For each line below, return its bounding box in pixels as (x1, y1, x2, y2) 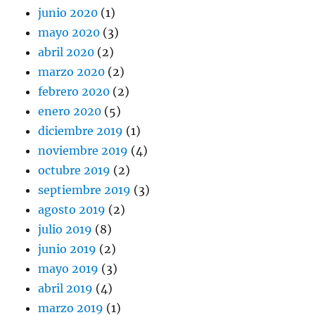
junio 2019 (38, 242, 97, 257)
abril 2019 (38, 281, 94, 296)
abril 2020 (38, 45, 95, 60)
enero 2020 (38, 104, 102, 119)
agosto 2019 (38, 202, 106, 217)
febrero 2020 (38, 84, 110, 99)
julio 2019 (38, 222, 93, 237)
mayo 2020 (38, 25, 101, 40)
